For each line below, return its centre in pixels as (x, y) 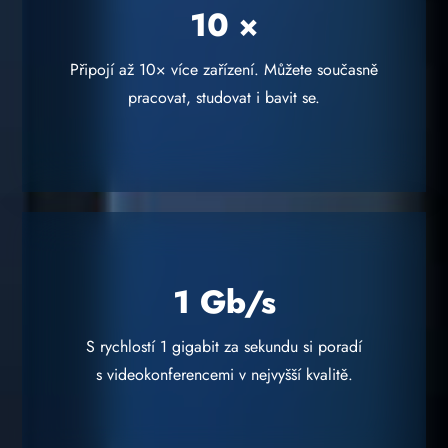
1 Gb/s (224, 301)
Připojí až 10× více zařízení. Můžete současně (224, 69)
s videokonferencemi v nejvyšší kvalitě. (224, 374)
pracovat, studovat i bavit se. (224, 97)
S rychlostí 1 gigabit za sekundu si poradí (224, 346)
